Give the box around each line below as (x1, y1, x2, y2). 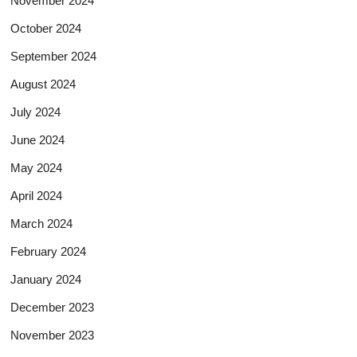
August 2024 (10, 76, 76, 91)
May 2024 (10, 160, 63, 175)
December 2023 (10, 300, 95, 314)
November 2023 (10, 328, 95, 342)
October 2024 (10, 21, 82, 35)
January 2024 (10, 272, 82, 286)
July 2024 (10, 104, 61, 119)
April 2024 (10, 188, 63, 202)
